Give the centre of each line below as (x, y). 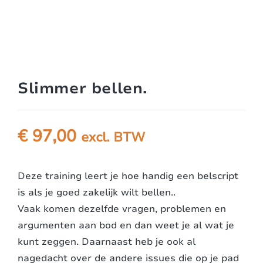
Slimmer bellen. (83, 89)
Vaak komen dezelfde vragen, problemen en (122, 209)
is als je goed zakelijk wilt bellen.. (97, 193)
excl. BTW (113, 137)
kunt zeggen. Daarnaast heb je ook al (107, 242)
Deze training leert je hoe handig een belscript (128, 176)
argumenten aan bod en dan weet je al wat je (126, 226)
